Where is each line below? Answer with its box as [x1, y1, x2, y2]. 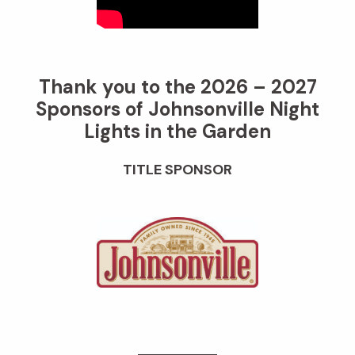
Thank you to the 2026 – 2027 [38, 74, 317, 99]
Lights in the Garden [84, 118, 271, 143]
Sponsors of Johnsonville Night [36, 96, 319, 121]
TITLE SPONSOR [123, 159, 232, 179]
